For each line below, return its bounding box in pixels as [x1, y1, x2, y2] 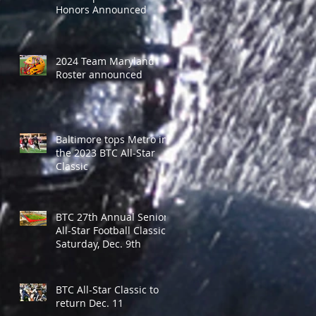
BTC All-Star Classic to [56, 283, 159, 296]
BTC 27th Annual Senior [56, 210, 168, 224]
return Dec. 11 [56, 296, 123, 310]
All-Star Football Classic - [56, 224, 172, 237]
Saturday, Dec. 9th [56, 237, 141, 250]
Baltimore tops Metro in [56, 133, 168, 146]
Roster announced [56, 68, 142, 81]
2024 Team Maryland [56, 54, 154, 68]
